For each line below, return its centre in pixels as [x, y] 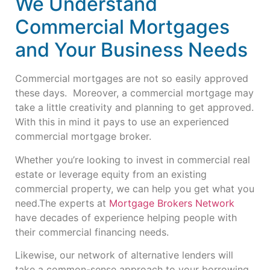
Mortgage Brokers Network [172, 203]
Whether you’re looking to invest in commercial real [133, 159]
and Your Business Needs [131, 50]
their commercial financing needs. [93, 232]
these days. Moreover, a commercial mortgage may [134, 93]
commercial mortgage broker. [83, 137]
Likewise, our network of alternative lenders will [124, 255]
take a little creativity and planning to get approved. [134, 108]
